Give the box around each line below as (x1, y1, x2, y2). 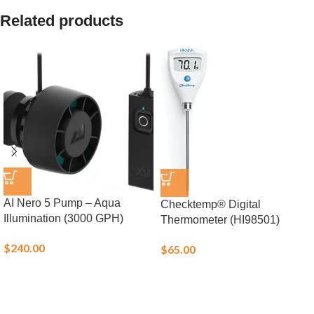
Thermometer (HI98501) (161, 214, 280, 226)
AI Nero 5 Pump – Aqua (4, 197, 121, 209)
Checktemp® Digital (161, 198, 261, 210)
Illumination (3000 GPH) (4, 212, 123, 224)
